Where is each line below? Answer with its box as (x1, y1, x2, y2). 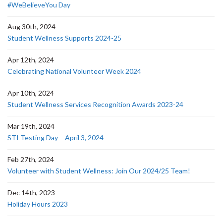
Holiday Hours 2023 (7, 200, 68, 208)
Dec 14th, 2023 (7, 188, 55, 197)
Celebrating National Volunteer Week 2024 (7, 67, 141, 75)
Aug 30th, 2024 (7, 22, 55, 31)
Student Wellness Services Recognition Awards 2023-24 (7, 100, 183, 109)
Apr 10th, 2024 (7, 89, 54, 97)
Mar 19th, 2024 (7, 122, 55, 130)
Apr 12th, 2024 (7, 55, 54, 64)
